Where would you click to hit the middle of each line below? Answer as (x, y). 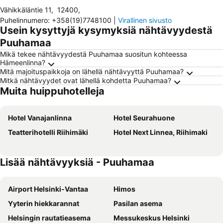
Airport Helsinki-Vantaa (48, 189)
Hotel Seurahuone (144, 118)
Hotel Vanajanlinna (40, 118)
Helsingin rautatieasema (49, 218)
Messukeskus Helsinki (152, 218)
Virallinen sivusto (145, 20)
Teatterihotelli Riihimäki (48, 132)
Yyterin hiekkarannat (44, 203)
